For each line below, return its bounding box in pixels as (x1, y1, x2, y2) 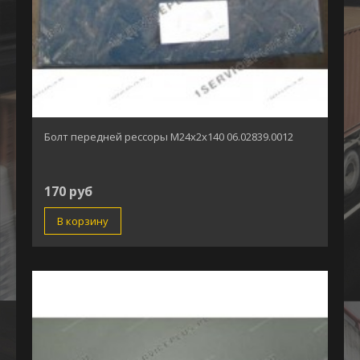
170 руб (44, 182, 92, 200)
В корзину (57, 213, 108, 228)
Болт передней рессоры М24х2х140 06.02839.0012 (44, 129, 293, 144)
